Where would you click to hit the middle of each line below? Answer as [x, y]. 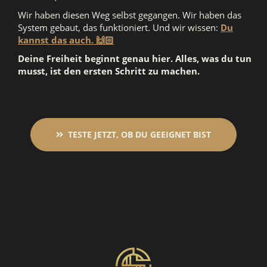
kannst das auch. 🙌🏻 [66, 40]
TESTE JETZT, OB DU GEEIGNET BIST [139, 134]
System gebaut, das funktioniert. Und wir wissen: [119, 27]
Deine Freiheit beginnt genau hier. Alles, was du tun [135, 58]
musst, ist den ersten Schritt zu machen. [109, 71]
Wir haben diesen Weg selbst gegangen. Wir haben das [130, 15]
